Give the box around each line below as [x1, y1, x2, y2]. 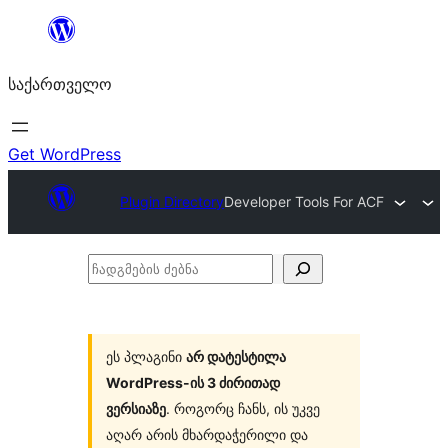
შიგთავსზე [7, 20, 85, 40]
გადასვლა [7, 50, 86, 70]
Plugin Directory [120, 193, 224, 210]
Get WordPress [8, 144, 121, 164]
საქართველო [8, 74, 112, 94]
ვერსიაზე [106, 400, 166, 417]
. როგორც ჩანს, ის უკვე [166, 400, 320, 417]
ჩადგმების [87, 258, 165, 278]
